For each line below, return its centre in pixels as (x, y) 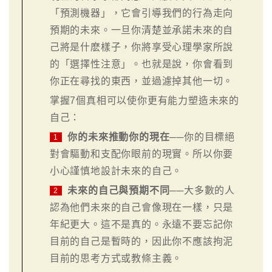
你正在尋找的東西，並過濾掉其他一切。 (141, 81)
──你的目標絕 (202, 137)
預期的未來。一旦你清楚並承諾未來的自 (141, 30)
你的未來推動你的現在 (119, 137)
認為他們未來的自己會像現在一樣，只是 (141, 207)
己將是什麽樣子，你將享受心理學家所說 (141, 47)
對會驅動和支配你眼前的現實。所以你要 (141, 154)
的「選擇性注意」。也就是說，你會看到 (141, 64)
